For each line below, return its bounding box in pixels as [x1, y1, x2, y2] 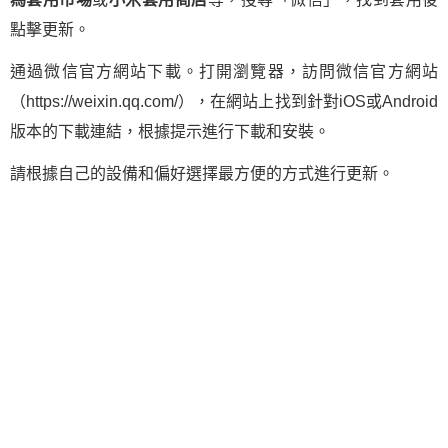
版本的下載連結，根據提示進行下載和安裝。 [10, 123, 330, 140]
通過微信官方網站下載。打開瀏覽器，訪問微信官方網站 [10, 63, 438, 80]
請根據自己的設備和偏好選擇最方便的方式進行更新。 [10, 165, 394, 182]
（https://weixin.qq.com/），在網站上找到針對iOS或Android [10, 93, 438, 110]
